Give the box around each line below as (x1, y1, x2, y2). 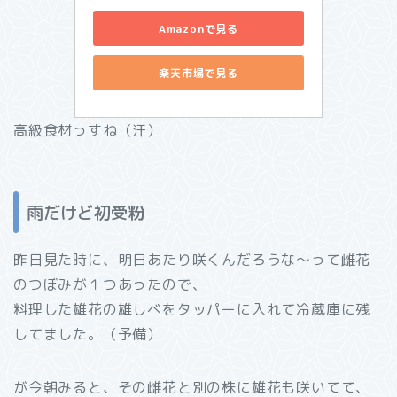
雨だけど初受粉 (27, 199, 144, 224)
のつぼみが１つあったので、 (13, 274, 207, 294)
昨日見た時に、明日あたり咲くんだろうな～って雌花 (13, 249, 371, 269)
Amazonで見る (158, 20, 239, 36)
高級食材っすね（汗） (13, 121, 162, 141)
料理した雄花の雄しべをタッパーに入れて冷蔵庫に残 (13, 299, 371, 319)
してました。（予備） (13, 323, 163, 344)
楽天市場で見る (159, 65, 238, 81)
